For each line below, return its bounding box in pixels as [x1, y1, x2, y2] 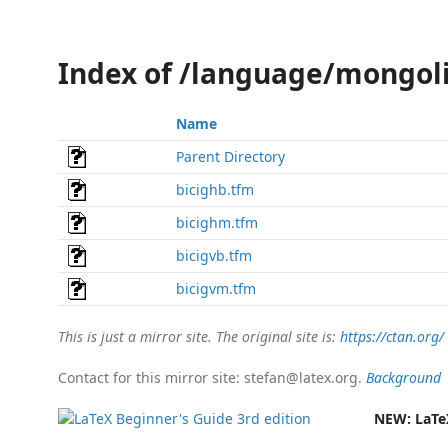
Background [366, 368, 441, 387]
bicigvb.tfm [176, 246, 252, 265]
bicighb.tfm [176, 180, 254, 199]
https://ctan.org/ [340, 327, 444, 346]
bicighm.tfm [176, 213, 258, 232]
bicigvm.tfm [176, 279, 256, 298]
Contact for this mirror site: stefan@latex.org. [58, 368, 366, 387]
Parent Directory [176, 147, 285, 166]
